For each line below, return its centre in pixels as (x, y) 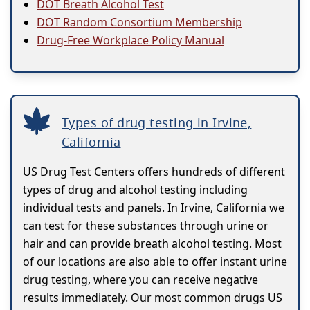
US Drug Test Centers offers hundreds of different (154, 171)
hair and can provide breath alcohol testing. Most (152, 243)
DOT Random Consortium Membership (139, 22)
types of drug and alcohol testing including (135, 189)
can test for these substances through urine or (146, 225)
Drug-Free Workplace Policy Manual (130, 40)
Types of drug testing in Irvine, (157, 122)
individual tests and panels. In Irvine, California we (154, 207)
